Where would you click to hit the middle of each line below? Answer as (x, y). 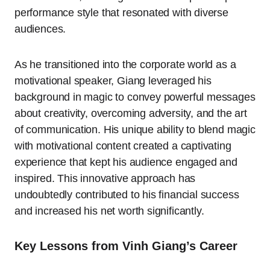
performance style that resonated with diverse (121, 13)
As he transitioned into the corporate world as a (125, 65)
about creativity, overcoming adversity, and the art (131, 114)
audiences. (40, 29)
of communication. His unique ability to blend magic (135, 130)
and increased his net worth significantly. (109, 211)
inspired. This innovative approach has (105, 179)
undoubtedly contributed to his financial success (127, 195)
